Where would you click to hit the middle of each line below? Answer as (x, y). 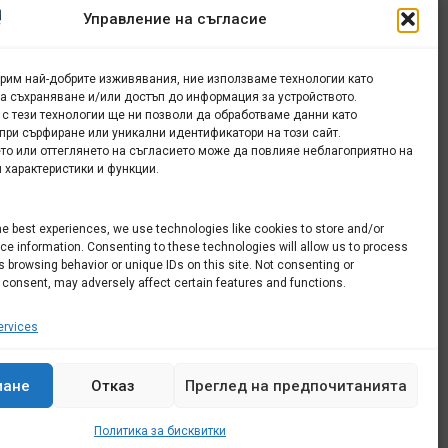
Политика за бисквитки (159, 431)
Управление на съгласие (174, 18)
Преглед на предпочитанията (295, 385)
